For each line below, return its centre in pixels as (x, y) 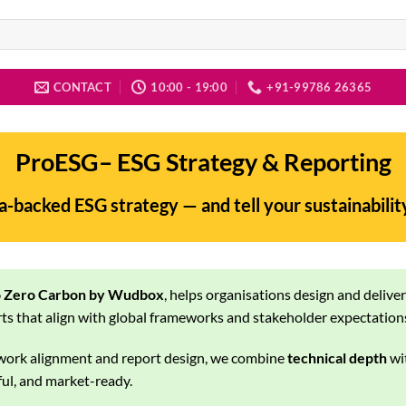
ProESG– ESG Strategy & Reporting (203, 162)
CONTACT (82, 87)
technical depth (337, 358)
